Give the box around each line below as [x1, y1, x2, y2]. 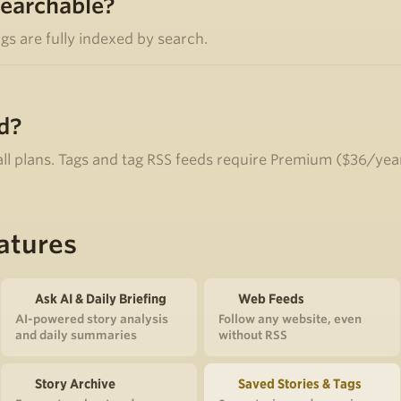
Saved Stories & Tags [238, 375, 362, 392]
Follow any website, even [218, 311, 362, 326]
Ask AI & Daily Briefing [35, 290, 166, 307]
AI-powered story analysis [15, 311, 168, 326]
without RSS [218, 328, 287, 342]
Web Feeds [238, 290, 304, 307]
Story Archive [35, 375, 115, 392]
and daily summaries [15, 328, 137, 342]
